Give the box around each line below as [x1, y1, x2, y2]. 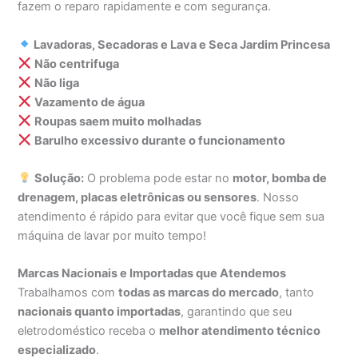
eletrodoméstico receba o [18, 324, 160, 339]
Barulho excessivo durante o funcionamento [34, 133, 286, 148]
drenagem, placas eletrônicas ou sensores [18, 189, 257, 205]
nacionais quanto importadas [18, 304, 181, 320]
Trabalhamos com [18, 285, 119, 300]
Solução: [34, 170, 85, 185]
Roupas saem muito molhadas [34, 113, 202, 129]
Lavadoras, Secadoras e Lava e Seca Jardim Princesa [31, 37, 331, 52]
